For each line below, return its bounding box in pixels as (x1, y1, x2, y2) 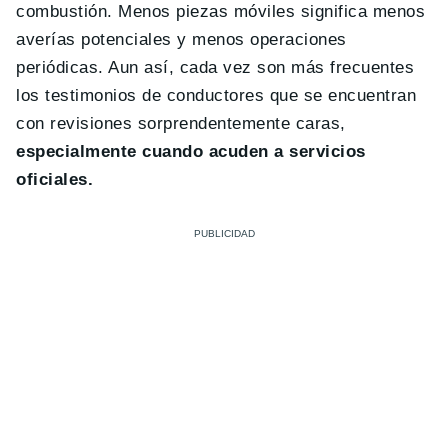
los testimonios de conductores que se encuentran (16, 86, 417, 106)
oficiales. (16, 170, 94, 190)
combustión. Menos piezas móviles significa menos (16, 2, 426, 22)
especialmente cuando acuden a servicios (16, 142, 366, 162)
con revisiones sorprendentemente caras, (16, 114, 346, 134)
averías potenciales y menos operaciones (16, 30, 347, 50)
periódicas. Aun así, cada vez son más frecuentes (16, 58, 415, 78)
